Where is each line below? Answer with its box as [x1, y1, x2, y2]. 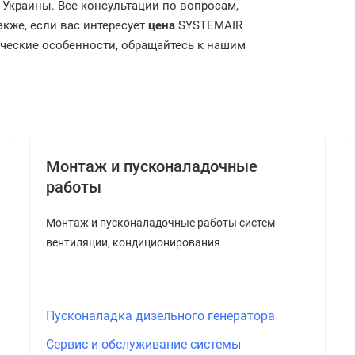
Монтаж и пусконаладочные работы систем [45, 216, 275, 229]
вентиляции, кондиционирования [45, 236, 220, 249]
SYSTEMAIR [175, 18, 242, 32]
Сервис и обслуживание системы [45, 337, 241, 352]
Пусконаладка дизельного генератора [45, 308, 275, 323]
